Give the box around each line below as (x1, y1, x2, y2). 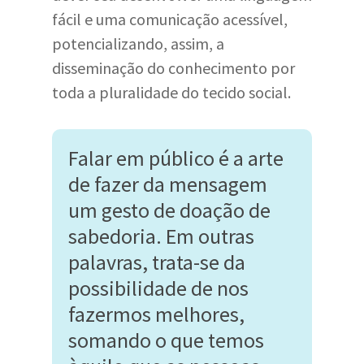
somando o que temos (68, 327, 264, 353)
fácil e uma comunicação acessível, (52, 9, 288, 29)
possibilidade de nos (68, 275, 249, 301)
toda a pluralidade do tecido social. (52, 82, 291, 102)
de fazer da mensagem (68, 171, 267, 197)
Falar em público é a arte (68, 145, 284, 171)
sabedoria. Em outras (68, 223, 254, 249)
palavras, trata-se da (68, 249, 245, 275)
